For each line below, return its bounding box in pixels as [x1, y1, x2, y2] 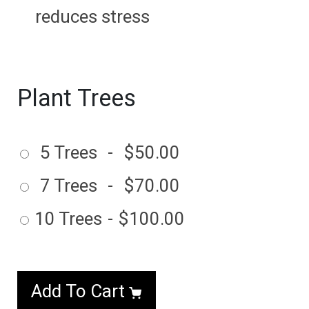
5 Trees [39, 141, 97, 163]
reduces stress [34, 6, 150, 27]
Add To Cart [31, 281, 130, 302]
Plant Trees [17, 83, 136, 112]
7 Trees [39, 175, 97, 196]
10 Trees [34, 208, 102, 229]
